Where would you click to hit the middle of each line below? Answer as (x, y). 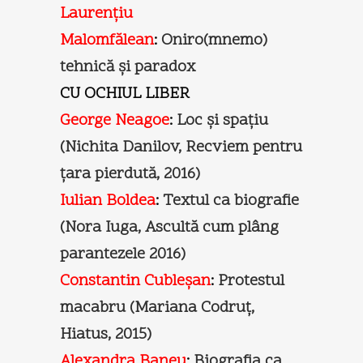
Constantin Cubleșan (135, 281)
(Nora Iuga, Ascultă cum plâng (169, 227)
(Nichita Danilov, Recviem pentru (181, 147)
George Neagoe (115, 120)
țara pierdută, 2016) (130, 174)
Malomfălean (107, 40)
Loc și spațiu (222, 120)
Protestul (251, 281)
